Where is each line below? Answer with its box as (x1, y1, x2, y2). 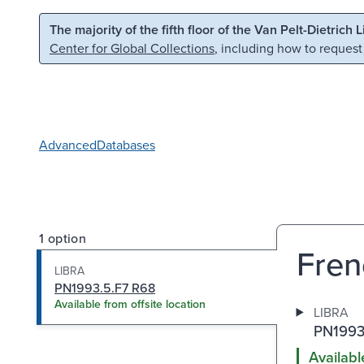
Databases (97, 135, 155, 154)
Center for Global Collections (50, 39, 214, 57)
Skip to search (168, 19, 248, 37)
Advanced (39, 135, 97, 154)
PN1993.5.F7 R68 (54, 278, 155, 297)
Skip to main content (22, 19, 139, 37)
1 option (39, 228, 87, 247)
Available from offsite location (54, 295, 206, 312)
